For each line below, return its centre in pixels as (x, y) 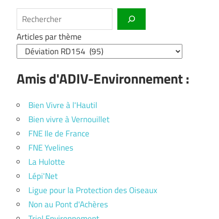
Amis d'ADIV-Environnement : (103, 79)
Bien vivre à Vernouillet (69, 120)
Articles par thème (49, 37)
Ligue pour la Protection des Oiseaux (93, 190)
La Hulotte (47, 162)
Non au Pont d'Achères (68, 205)
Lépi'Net (43, 176)
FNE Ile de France (59, 134)
